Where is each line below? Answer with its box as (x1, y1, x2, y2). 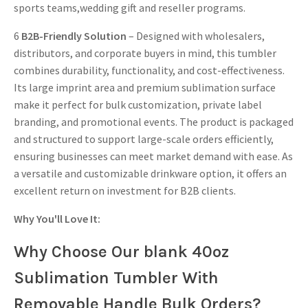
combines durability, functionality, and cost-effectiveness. (14, 63, 285, 77)
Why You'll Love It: (14, 211, 100, 225)
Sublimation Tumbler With (14, 267, 219, 287)
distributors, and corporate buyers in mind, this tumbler (14, 45, 276, 60)
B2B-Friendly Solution (21, 28, 126, 43)
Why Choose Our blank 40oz (14, 241, 229, 261)
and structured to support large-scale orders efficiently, (14, 131, 274, 146)
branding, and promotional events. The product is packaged (14, 114, 294, 129)
